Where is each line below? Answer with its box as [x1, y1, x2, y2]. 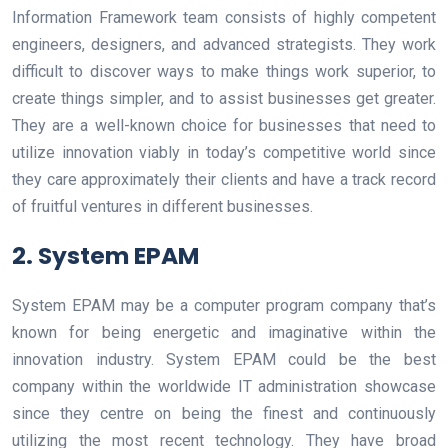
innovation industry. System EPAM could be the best [12, 349, 436, 369]
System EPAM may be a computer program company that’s [12, 295, 436, 315]
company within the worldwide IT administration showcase [12, 376, 436, 396]
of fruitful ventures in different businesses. [12, 196, 313, 216]
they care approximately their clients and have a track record [12, 169, 436, 189]
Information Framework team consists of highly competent [12, 7, 436, 27]
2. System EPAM [12, 238, 199, 272]
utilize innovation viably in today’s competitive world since [12, 142, 436, 162]
